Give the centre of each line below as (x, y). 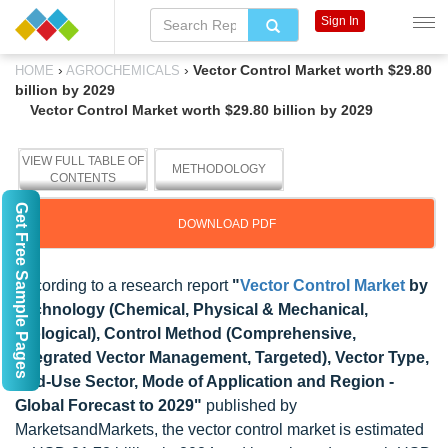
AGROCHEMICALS (123, 70)
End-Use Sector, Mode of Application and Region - (204, 381)
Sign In (339, 21)
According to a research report (123, 285)
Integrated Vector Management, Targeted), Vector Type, (222, 357)
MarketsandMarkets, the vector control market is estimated (219, 429)
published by (249, 405)
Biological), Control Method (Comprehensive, (185, 333)
